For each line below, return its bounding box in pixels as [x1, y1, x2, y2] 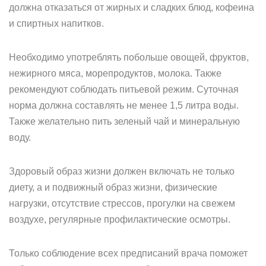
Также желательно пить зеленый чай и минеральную [9, 116, 240, 126]
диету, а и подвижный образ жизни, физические [9, 182, 217, 192]
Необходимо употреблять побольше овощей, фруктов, [9, 52, 249, 62]
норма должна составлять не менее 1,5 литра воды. [9, 100, 239, 110]
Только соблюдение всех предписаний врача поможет [9, 248, 248, 258]
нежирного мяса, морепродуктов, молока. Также [9, 68, 221, 78]
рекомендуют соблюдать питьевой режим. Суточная [9, 84, 239, 94]
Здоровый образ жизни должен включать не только [9, 166, 235, 176]
